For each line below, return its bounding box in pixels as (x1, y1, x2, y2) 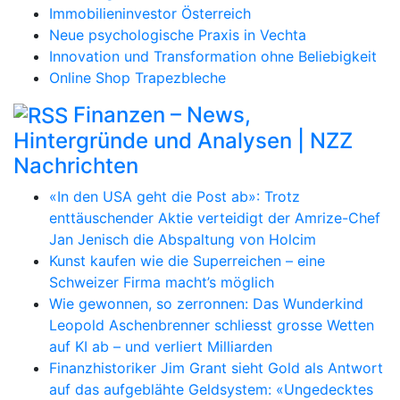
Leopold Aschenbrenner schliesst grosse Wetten (49, 316, 374, 335)
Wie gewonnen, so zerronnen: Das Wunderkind (49, 295, 363, 313)
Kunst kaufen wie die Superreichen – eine (49, 252, 325, 271)
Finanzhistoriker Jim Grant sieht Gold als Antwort (49, 359, 383, 378)
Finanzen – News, (73, 101, 251, 128)
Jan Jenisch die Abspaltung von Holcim (49, 230, 316, 249)
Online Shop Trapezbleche (49, 68, 226, 87)
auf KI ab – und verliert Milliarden (49, 337, 272, 356)
